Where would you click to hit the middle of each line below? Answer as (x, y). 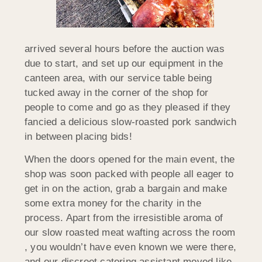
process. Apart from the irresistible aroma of (124, 218)
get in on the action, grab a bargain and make (126, 189)
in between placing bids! (78, 136)
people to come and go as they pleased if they (128, 107)
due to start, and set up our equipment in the (124, 63)
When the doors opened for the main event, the (130, 160)
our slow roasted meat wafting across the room (130, 233)
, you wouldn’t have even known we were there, (131, 247)
